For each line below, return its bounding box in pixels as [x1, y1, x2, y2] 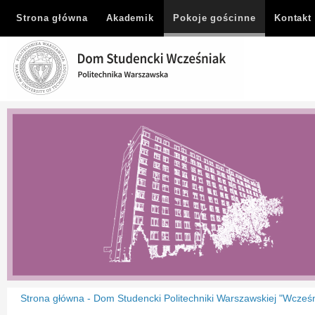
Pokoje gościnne [173, 13, 256, 23]
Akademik [105, 13, 155, 23]
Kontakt [274, 13, 312, 23]
